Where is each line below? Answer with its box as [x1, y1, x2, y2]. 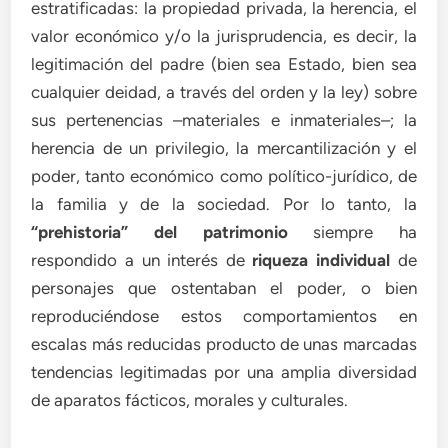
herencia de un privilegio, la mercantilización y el [31, 138, 417, 158]
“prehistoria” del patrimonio [31, 222, 288, 242]
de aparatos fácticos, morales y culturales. [31, 390, 349, 410]
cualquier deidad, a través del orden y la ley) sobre [31, 82, 417, 102]
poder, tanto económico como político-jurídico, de [31, 166, 417, 186]
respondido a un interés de [31, 250, 253, 270]
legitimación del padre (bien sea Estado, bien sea [31, 54, 417, 74]
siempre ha [287, 222, 417, 242]
